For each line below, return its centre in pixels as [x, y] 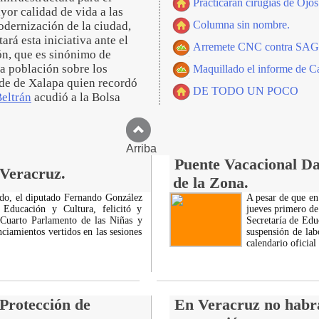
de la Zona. [210, 183]
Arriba [159, 148]
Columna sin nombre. [241, 25]
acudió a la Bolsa [76, 97]
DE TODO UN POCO [246, 91]
